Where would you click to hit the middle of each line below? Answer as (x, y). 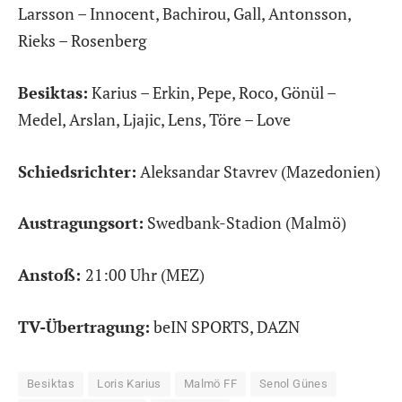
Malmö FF (210, 383)
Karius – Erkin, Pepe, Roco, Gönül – (212, 92)
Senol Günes (293, 383)
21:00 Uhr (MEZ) (145, 274)
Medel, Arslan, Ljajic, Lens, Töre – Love (154, 119)
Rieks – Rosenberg (82, 41)
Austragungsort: (81, 223)
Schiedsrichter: (77, 171)
